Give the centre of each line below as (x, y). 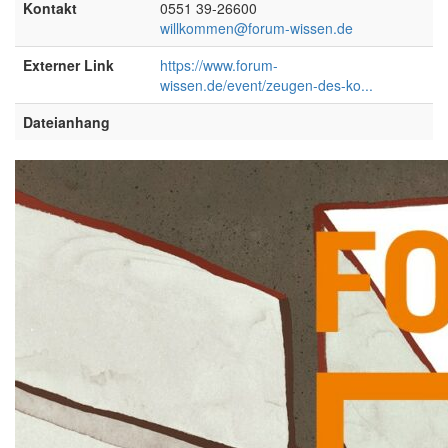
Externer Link (68, 64)
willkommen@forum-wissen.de (256, 27)
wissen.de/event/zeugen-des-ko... (266, 84)
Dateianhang (66, 121)
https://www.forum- (219, 64)
